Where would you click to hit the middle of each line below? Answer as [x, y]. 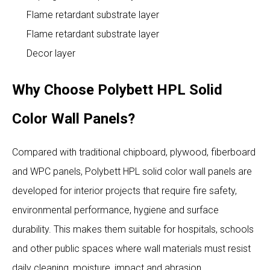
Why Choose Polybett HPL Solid [117, 89]
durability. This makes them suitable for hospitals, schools [133, 229]
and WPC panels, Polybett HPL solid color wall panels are [132, 171]
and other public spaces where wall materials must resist [131, 248]
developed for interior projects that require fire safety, [124, 190]
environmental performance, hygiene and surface [115, 210]
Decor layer [51, 53]
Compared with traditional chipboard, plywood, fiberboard [134, 152]
